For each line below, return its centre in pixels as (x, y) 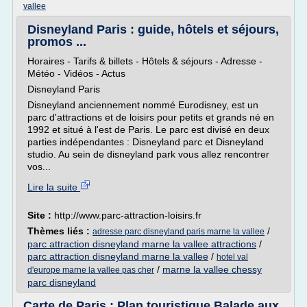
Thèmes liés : (60, 231)
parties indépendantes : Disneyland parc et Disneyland (146, 142)
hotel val (232, 257)
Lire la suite (54, 187)
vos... (39, 167)
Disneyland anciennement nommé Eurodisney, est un (143, 105)
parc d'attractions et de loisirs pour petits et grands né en (151, 117)
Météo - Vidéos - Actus (76, 73)
